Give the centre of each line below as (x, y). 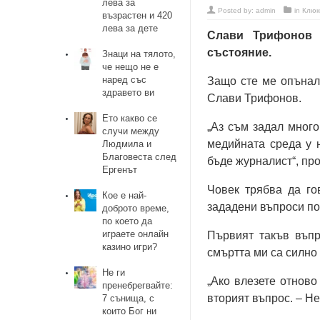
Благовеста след (140, 157)
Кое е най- (125, 195)
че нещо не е (131, 67)
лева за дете (130, 28)
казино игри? (130, 247)
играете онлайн (136, 234)
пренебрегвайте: (138, 285)
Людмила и (127, 144)
